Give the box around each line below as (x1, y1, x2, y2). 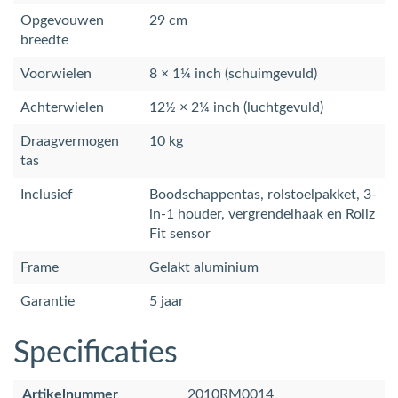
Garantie (20, 294, 75, 309)
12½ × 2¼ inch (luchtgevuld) (149, 100, 323, 115)
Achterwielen (20, 100, 104, 115)
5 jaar (149, 294, 184, 309)
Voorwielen (20, 67, 92, 82)
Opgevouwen (20, 13, 104, 28)
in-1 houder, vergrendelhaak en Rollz (149, 207, 375, 222)
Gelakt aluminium (149, 260, 259, 275)
